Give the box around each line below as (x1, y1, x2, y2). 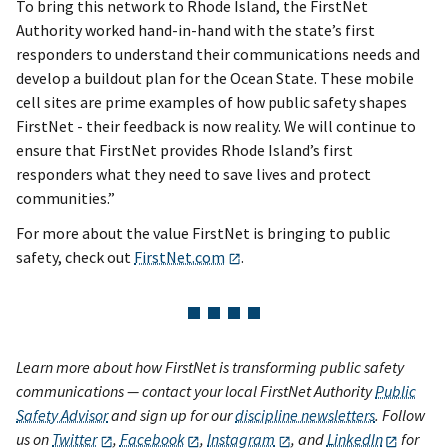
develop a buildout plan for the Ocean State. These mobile (16, 68, 414, 89)
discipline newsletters (235, 405, 375, 426)
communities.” (16, 188, 115, 209)
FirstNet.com (134, 247, 225, 268)
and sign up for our (108, 405, 235, 426)
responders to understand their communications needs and (16, 44, 420, 65)
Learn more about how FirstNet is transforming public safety (16, 357, 404, 378)
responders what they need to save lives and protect (16, 164, 371, 185)
